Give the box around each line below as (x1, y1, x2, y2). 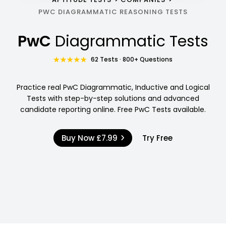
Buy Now (61, 132, 96, 143)
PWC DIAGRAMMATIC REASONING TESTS (38, 7, 188, 17)
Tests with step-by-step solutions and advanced (27, 93, 199, 103)
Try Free (142, 132, 173, 143)
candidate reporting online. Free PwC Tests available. (20, 104, 206, 115)
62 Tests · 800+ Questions (91, 54, 173, 64)
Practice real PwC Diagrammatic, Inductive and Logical (16, 82, 210, 92)
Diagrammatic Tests (55, 30, 208, 52)
